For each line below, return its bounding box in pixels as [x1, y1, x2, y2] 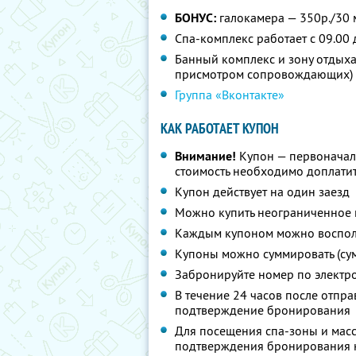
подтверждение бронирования [175, 302, 350, 318]
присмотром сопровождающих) [175, 66, 353, 82]
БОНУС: [175, 10, 216, 26]
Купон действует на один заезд [175, 184, 350, 199]
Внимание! [175, 148, 236, 164]
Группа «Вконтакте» [175, 87, 284, 103]
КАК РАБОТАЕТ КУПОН [161, 119, 279, 137]
